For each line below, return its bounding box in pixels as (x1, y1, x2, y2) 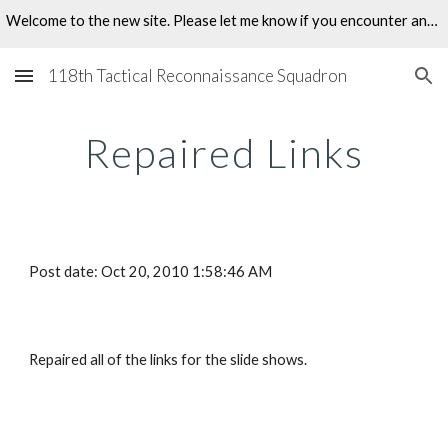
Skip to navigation (307, 28, 432, 46)
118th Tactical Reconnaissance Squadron (48, 65, 347, 86)
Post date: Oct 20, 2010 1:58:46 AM (29, 263, 273, 280)
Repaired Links (84, 129, 364, 177)
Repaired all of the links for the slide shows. (29, 351, 308, 368)
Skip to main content (16, 28, 158, 46)
